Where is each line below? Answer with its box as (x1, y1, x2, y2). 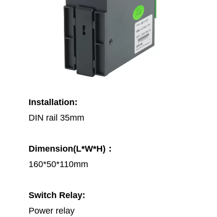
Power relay (29, 205, 75, 216)
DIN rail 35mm (29, 112, 85, 123)
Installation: (29, 97, 78, 107)
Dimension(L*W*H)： (29, 143, 115, 154)
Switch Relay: (29, 190, 86, 200)
